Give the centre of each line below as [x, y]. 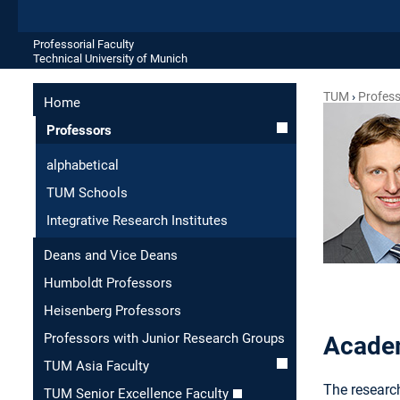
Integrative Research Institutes [137, 221]
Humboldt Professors [108, 283]
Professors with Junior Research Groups [164, 338]
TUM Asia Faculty [96, 366]
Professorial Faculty [83, 44]
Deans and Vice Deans [111, 255]
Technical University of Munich [110, 58]
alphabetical [83, 165]
